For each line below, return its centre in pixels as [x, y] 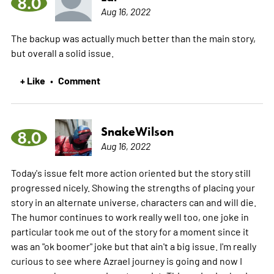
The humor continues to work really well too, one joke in [130, 216]
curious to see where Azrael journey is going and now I [126, 260]
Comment [79, 80]
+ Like [32, 80]
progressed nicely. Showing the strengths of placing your [133, 187]
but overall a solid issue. [62, 52]
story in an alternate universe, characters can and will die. [133, 202]
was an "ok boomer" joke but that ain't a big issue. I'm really [133, 246]
